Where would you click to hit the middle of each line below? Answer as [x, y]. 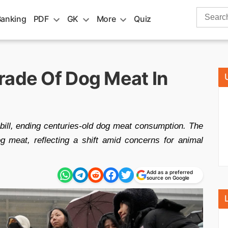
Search [209, 12]
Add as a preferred [170, 172]
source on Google [168, 178]
